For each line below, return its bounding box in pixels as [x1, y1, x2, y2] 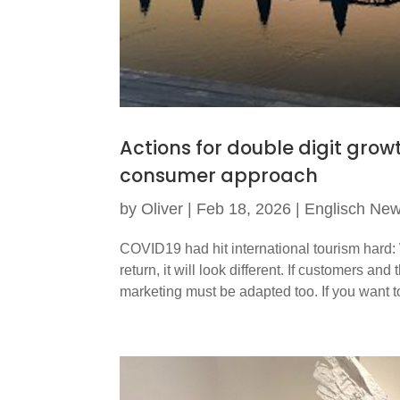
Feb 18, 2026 [196, 199, 292, 218]
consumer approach [120, 162, 319, 188]
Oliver [141, 199, 184, 218]
